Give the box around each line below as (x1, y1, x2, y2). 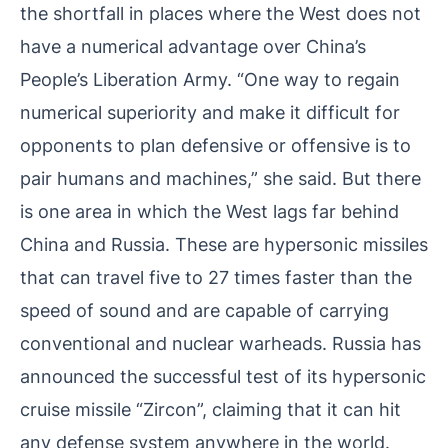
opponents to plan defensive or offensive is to (20, 134, 411, 157)
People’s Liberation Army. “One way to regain (20, 68, 400, 91)
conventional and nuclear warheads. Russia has (20, 332, 421, 355)
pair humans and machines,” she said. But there (20, 167, 421, 190)
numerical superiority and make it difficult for (20, 101, 400, 124)
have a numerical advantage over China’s (20, 35, 366, 58)
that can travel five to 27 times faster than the (20, 266, 412, 289)
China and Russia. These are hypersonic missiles (20, 233, 428, 256)
